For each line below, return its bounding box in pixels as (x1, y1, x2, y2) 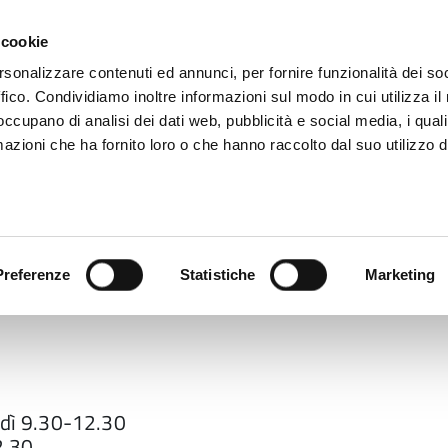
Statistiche (180, 266, 256, 283)
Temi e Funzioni (202, 237, 325, 264)
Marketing (364, 266, 436, 283)
